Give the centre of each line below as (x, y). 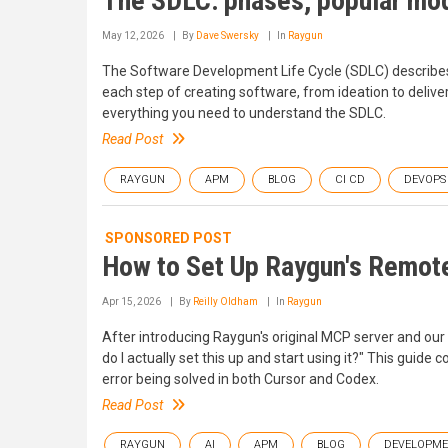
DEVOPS (425, 179)
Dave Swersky (227, 35)
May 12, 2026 (133, 35)
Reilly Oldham (225, 301)
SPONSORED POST (168, 237)
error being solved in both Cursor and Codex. (240, 378)
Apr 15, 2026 (131, 301)
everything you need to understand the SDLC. (244, 113)
